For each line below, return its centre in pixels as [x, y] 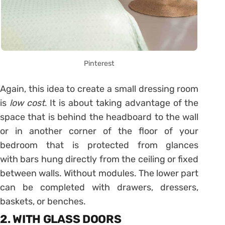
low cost [27, 103]
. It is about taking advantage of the [122, 103]
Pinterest [99, 63]
